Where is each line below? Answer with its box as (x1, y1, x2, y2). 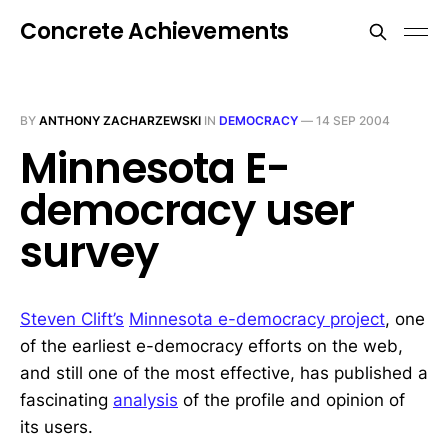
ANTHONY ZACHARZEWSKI (39, 113, 201, 128)
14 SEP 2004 (316, 113, 390, 128)
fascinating (20, 390, 113, 410)
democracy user (20, 181, 355, 240)
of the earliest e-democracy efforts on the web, (20, 336, 403, 356)
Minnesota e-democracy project (129, 309, 385, 329)
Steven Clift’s (20, 309, 124, 329)
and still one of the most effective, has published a (20, 363, 428, 383)
